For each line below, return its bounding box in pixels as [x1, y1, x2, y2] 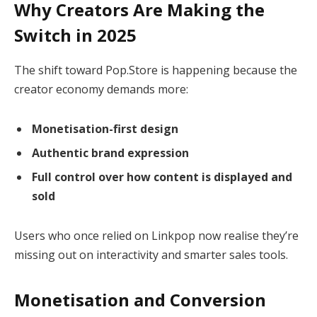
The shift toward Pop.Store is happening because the [14, 62, 297, 79]
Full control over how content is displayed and [32, 168, 292, 185]
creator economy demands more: [14, 81, 188, 98]
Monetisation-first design [32, 120, 178, 137]
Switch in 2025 [14, 23, 137, 47]
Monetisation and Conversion [14, 288, 266, 312]
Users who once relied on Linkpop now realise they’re [14, 227, 299, 243]
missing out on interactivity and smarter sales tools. [14, 246, 288, 263]
